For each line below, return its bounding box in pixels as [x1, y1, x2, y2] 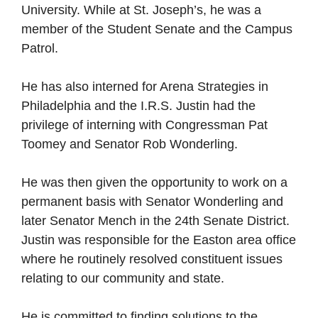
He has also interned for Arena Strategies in [21, 79, 268, 94]
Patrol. [21, 40, 58, 55]
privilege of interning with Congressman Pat [21, 117, 268, 132]
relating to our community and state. [21, 270, 224, 285]
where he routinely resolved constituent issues [21, 251, 283, 266]
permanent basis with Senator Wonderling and [21, 194, 283, 209]
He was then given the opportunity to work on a [21, 175, 287, 190]
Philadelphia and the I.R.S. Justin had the [21, 98, 256, 113]
